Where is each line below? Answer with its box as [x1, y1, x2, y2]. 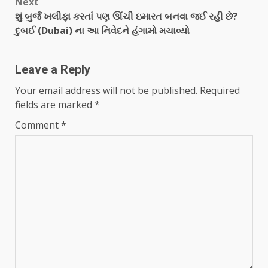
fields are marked [15, 98, 95, 111]
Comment [15, 118, 61, 132]
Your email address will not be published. [15, 83, 197, 97]
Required [200, 83, 240, 97]
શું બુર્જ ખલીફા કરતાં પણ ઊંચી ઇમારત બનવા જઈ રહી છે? [15, 9, 237, 23]
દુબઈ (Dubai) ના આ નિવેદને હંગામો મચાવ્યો [15, 23, 190, 37]
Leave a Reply [15, 62, 90, 77]
